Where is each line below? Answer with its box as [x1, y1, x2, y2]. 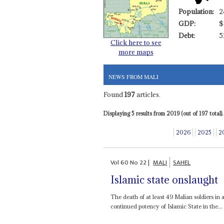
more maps [118, 47, 153, 56]
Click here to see [110, 37, 161, 47]
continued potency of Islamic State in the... [110, 202, 223, 210]
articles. [134, 90, 160, 99]
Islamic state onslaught [110, 172, 218, 186]
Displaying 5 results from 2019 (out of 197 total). [103, 110, 223, 117]
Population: [178, 6, 214, 16]
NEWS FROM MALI [108, 72, 158, 80]
